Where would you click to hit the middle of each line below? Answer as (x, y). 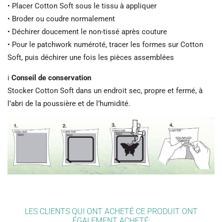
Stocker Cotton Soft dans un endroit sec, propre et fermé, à (105, 91)
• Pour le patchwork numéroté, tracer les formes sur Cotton (105, 45)
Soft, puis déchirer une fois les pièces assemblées (91, 58)
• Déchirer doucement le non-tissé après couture (87, 32)
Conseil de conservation (51, 78)
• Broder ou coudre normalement (61, 19)
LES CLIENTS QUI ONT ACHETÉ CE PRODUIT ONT (111, 211)
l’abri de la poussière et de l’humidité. (69, 104)
